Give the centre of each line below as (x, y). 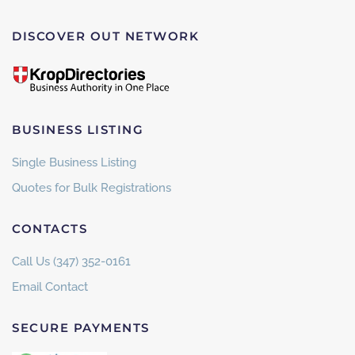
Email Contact (50, 287)
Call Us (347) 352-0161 (71, 262)
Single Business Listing (74, 163)
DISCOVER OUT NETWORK (105, 36)
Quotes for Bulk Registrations (92, 188)
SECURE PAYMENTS (81, 328)
